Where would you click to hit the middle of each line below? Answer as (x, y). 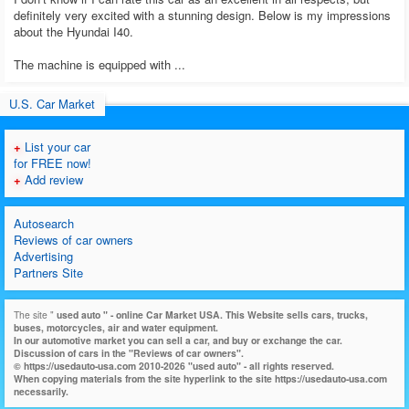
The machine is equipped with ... (100, 65)
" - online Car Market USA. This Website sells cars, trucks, (236, 315)
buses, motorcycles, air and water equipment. (116, 328)
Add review (52, 180)
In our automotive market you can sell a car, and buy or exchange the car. (178, 341)
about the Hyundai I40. (73, 32)
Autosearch (44, 224)
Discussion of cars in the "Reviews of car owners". (129, 353)
